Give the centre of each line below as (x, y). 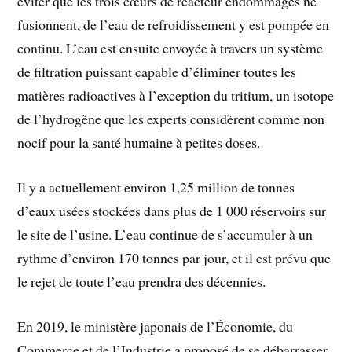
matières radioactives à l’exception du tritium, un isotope (176, 95)
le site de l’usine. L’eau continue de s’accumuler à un (165, 235)
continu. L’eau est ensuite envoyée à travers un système (170, 48)
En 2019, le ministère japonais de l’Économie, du (156, 326)
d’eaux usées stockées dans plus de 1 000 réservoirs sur (172, 211)
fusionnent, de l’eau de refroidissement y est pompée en (174, 25)
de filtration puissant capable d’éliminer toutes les (157, 72)
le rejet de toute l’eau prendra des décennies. (142, 282)
